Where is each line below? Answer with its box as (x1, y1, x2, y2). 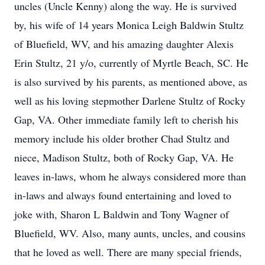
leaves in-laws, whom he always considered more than (14, 169, 246, 183)
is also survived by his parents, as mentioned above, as (14, 75, 247, 89)
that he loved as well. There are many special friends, (14, 245, 242, 259)
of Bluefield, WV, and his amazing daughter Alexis (14, 37, 234, 51)
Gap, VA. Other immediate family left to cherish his (14, 112, 238, 127)
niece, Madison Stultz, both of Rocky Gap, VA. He (14, 150, 234, 164)
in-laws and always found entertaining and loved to (14, 188, 231, 202)
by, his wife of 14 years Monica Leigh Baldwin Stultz (14, 18, 244, 32)
